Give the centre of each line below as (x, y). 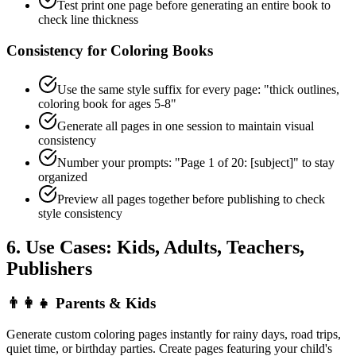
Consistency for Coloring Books (110, 50)
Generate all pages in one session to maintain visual (186, 126)
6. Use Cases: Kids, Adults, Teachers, (155, 247)
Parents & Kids (106, 304)
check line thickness (88, 20)
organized (63, 176)
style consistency (80, 213)
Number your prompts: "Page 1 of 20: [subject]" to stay (196, 162)
